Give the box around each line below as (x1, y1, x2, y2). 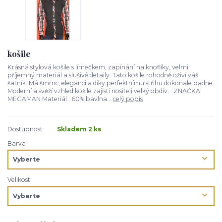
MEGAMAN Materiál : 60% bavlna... (7, 95, 113, 103)
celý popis (113, 95, 143, 103)
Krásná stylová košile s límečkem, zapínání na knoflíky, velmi (7, 63, 188, 71)
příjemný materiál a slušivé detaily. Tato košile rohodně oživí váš (7, 71, 198, 79)
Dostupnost (7, 125, 43, 133)
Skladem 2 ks (57, 125, 102, 133)
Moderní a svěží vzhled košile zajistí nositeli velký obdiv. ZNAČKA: (7, 87, 202, 95)
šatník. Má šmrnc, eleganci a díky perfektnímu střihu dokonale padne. (7, 79, 214, 87)
